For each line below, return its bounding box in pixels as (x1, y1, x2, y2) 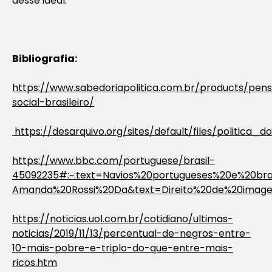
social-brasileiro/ (12, 95, 94, 109)
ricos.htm (12, 255, 57, 270)
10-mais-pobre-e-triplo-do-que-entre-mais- (12, 240, 233, 255)
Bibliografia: (12, 51, 77, 66)
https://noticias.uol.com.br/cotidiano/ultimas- (12, 211, 233, 226)
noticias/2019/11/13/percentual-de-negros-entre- (12, 226, 251, 240)
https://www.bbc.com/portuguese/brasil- (12, 153, 215, 168)
